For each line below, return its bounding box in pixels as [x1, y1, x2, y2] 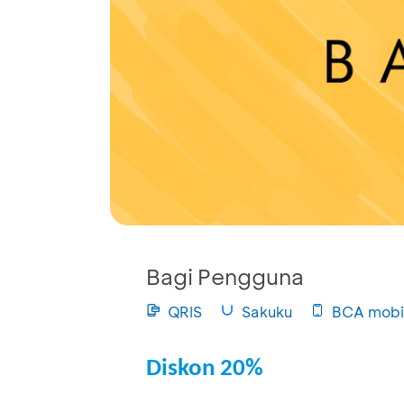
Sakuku [242, 302, 292, 322]
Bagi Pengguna [146, 262, 304, 291]
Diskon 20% [146, 357, 263, 382]
